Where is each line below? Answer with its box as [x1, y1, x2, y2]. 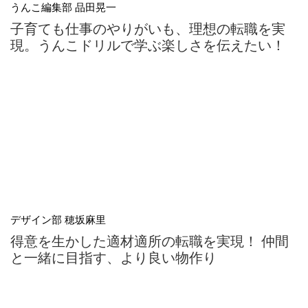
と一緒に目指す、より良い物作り [10, 248, 217, 265]
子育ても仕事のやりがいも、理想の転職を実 [10, 19, 285, 36]
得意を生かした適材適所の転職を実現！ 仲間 [10, 232, 289, 249]
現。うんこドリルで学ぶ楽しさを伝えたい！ [10, 36, 285, 53]
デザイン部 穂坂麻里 [10, 212, 106, 225]
